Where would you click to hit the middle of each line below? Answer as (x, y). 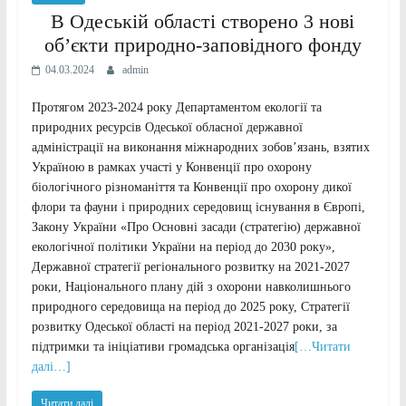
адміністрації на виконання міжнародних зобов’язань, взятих (200, 147)
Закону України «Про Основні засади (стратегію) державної (196, 227)
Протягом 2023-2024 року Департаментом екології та (176, 107)
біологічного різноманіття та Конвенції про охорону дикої (191, 187)
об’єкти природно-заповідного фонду (203, 44)
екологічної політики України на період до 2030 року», (183, 246)
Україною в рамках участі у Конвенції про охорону (171, 167)
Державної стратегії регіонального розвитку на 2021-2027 (190, 266)
